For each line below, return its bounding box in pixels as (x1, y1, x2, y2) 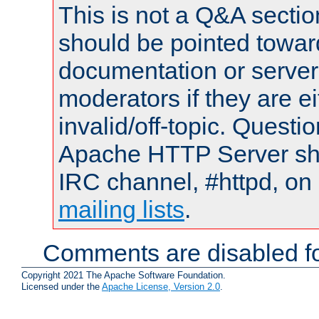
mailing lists (58, 196, 184, 224)
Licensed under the (21, 281, 102, 292)
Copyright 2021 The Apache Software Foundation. (21, 269, 226, 281)
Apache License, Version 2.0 (102, 281, 220, 292)
